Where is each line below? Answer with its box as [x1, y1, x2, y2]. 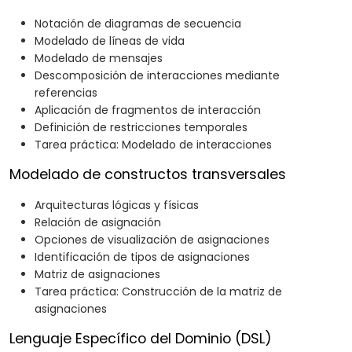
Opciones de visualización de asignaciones [35, 232, 269, 248]
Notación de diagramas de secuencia [35, 16, 241, 32]
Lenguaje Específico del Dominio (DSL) [9, 329, 272, 349]
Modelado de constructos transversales [9, 165, 286, 185]
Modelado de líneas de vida [35, 33, 185, 49]
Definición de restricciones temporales [35, 119, 247, 136]
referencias [35, 85, 97, 101]
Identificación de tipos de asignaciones [35, 249, 250, 266]
